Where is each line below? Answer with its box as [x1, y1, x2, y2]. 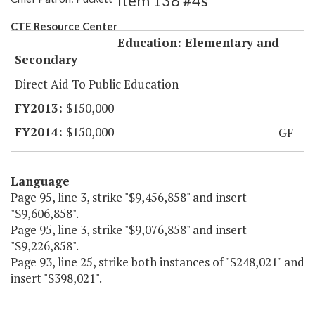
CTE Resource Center [11, 20, 117, 33]
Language [11, 173, 70, 190]
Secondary [15, 51, 77, 68]
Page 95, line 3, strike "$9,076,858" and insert [11, 221, 247, 238]
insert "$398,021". [11, 270, 102, 287]
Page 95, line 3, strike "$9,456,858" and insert [11, 189, 247, 206]
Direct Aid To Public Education [15, 76, 179, 93]
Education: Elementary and [117, 34, 279, 51]
